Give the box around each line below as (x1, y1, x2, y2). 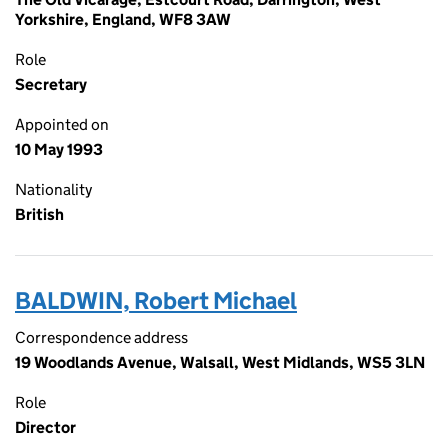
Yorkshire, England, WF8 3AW (15, 10, 231, 29)
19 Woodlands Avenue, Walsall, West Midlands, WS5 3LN (15, 353, 425, 372)
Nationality (15, 180, 92, 199)
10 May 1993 (15, 140, 103, 159)
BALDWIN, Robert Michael (15, 286, 297, 315)
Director (15, 418, 76, 437)
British (15, 205, 64, 224)
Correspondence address (15, 328, 188, 347)
